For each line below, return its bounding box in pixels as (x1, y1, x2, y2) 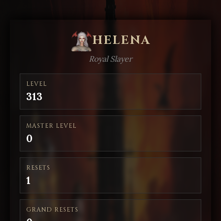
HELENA (92, 33, 150, 48)
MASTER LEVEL (26, 122, 76, 130)
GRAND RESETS (26, 206, 78, 214)
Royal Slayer (89, 54, 132, 64)
